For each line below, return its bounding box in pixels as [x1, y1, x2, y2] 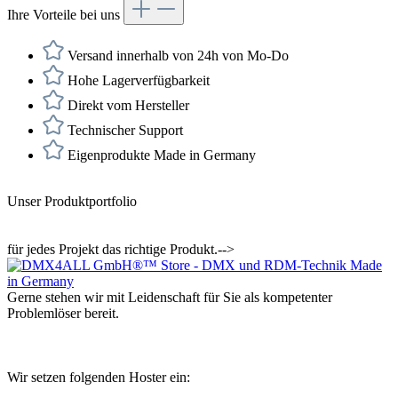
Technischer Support [64, 123, 183, 139]
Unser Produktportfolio [7, 194, 137, 210]
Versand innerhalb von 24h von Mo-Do [64, 48, 289, 64]
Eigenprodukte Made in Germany [64, 147, 256, 163]
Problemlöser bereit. [7, 306, 119, 322]
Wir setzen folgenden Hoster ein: [7, 370, 190, 386]
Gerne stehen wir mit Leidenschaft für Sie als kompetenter [7, 290, 332, 306]
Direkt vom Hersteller [64, 98, 189, 114]
